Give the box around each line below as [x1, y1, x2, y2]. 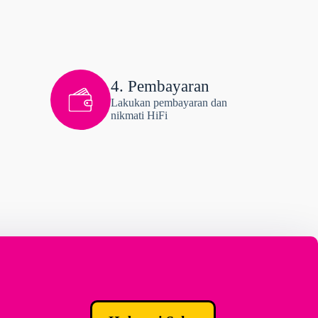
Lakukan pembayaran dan [111, 97, 227, 109]
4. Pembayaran [111, 77, 209, 96]
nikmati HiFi [111, 109, 168, 122]
